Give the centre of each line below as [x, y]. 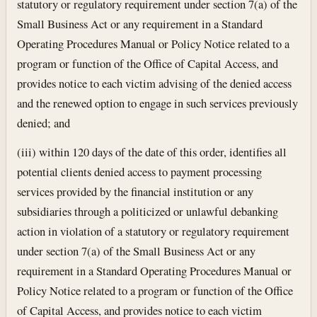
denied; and [44, 122]
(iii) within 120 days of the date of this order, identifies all [152, 152]
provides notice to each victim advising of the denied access [155, 83]
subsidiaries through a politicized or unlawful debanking [148, 212]
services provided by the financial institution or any [136, 192]
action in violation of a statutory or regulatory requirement [154, 231]
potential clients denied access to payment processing [140, 172]
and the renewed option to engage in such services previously [158, 103]
